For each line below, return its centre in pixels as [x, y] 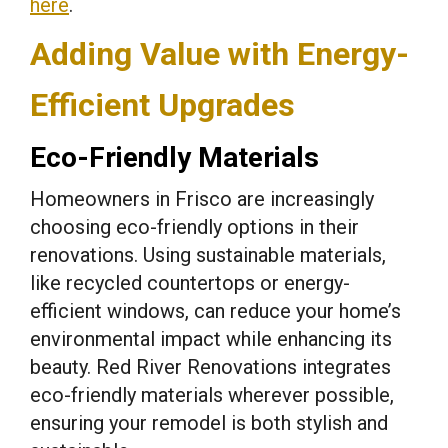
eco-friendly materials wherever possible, [212, 394]
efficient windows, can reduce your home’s [215, 310]
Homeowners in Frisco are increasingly [202, 198]
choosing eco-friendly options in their [194, 226]
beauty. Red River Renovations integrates [210, 366]
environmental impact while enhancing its [211, 338]
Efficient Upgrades [162, 104]
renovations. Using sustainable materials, [208, 254]
